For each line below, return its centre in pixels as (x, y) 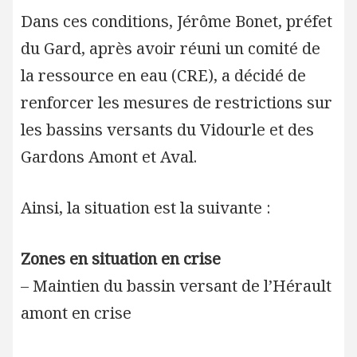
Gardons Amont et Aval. (108, 157)
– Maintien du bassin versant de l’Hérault (176, 286)
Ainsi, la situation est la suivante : (145, 208)
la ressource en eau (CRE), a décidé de (163, 75)
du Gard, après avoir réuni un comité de (170, 48)
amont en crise (76, 313)
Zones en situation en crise (122, 259)
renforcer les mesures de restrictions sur (176, 102)
